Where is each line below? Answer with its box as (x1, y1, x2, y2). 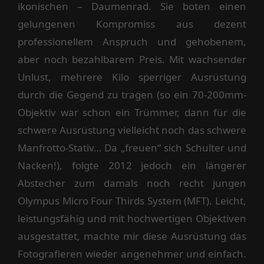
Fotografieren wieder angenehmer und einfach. (18, 246, 246, 260)
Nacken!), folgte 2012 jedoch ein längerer (18, 158, 246, 172)
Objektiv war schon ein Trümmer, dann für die (18, 105, 246, 119)
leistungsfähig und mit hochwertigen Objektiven (18, 211, 246, 225)
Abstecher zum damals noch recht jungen (18, 176, 246, 190)
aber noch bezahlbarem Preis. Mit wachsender (18, 52, 246, 66)
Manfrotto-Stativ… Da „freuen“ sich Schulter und (18, 140, 246, 154)
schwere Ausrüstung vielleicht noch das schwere (18, 123, 246, 137)
